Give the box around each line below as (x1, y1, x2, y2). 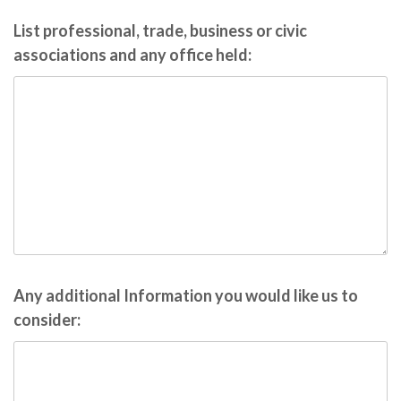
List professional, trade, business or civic (13, 21, 307, 40)
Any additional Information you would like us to (13, 286, 358, 305)
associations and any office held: (13, 45, 252, 64)
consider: (13, 310, 81, 329)
